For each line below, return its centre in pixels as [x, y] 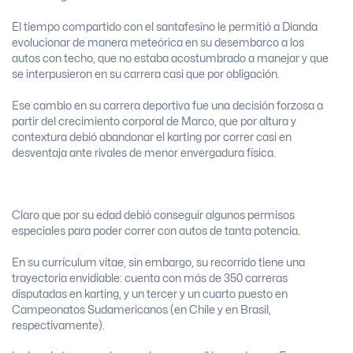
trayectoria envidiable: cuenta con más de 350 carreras [150, 278]
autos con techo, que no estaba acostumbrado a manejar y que [170, 59]
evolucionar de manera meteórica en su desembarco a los [158, 43]
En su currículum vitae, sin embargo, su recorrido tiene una [158, 262]
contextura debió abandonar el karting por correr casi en [152, 137]
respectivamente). [58, 325]
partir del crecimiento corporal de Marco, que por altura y [154, 121]
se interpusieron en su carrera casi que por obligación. [146, 75]
